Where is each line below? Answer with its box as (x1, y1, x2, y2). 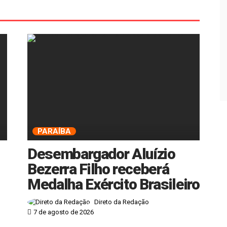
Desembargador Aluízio (27, 144, 175, 163)
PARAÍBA (37, 126, 71, 136)
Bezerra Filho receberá (27, 160, 169, 178)
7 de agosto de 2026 (33, 208, 94, 216)
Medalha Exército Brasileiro (27, 175, 200, 193)
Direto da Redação (94, 198, 149, 206)
